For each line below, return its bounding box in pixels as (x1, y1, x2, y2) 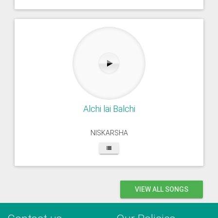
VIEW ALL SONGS (135, 185, 188, 193)
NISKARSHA (90, 129, 128, 137)
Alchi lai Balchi (83, 104, 135, 114)
